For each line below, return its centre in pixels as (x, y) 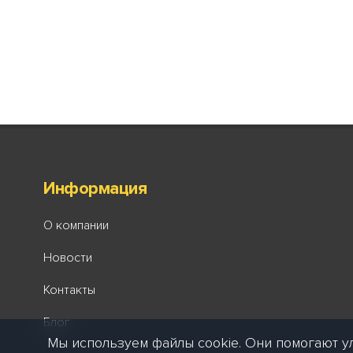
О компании (76, 226)
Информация (95, 189)
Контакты (69, 290)
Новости (68, 258)
